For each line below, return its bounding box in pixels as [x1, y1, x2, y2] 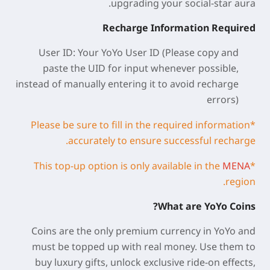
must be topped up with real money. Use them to [32, 240, 256, 253]
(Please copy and [160, 46, 239, 59]
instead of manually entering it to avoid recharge [16, 77, 239, 90]
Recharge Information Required [102, 21, 256, 34]
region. [225, 175, 256, 188]
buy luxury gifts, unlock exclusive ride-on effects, [35, 256, 256, 269]
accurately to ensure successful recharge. [68, 134, 256, 147]
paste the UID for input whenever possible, [43, 61, 239, 75]
